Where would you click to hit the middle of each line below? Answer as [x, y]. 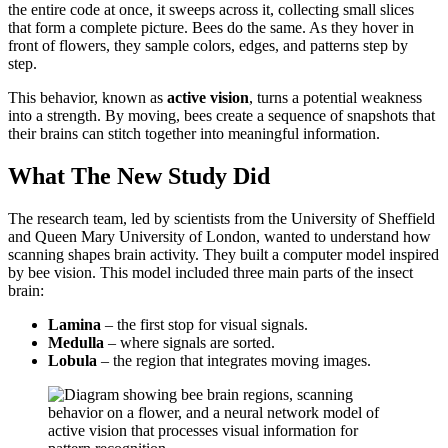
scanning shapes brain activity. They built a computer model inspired [223, 254]
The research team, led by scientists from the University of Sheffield [221, 218]
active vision [208, 98]
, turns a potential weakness [335, 98]
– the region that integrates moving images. [234, 360]
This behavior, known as [87, 98]
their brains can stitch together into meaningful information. [194, 134]
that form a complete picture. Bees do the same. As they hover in [211, 28]
